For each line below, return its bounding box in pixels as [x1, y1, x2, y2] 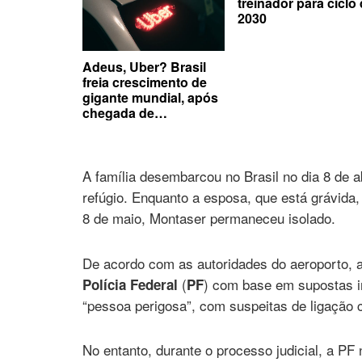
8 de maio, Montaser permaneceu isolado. [82, 207, 335, 228]
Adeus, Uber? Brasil [82, 57, 206, 77]
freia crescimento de [82, 73, 207, 92]
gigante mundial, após [82, 88, 218, 107]
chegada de [82, 103, 154, 123]
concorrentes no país [82, 119, 213, 138]
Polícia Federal [82, 274, 182, 294]
